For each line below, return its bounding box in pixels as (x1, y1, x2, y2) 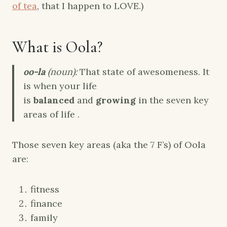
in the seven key (138, 94, 209, 106)
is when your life (23, 80, 97, 92)
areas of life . (23, 108, 80, 120)
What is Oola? (12, 36, 102, 57)
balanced (33, 94, 77, 106)
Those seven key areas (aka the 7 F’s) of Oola (12, 138, 206, 150)
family (30, 211, 58, 223)
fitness (30, 183, 59, 195)
